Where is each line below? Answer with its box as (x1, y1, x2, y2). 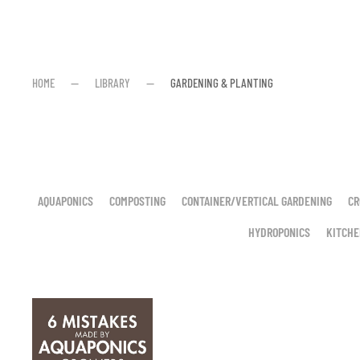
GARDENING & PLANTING (170, 76, 273, 90)
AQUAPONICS (38, 193, 93, 208)
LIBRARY (95, 76, 130, 90)
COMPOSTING (109, 193, 166, 208)
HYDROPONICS (247, 224, 310, 239)
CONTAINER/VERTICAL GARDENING (182, 193, 332, 208)
